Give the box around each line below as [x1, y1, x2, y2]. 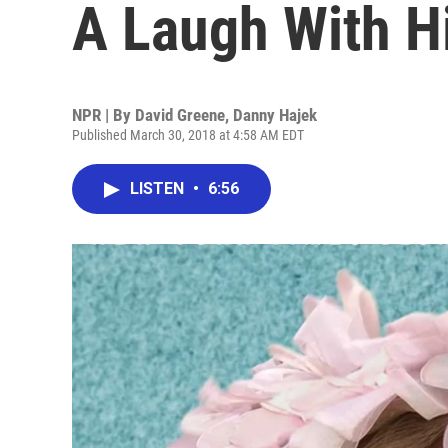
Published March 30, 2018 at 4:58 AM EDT [72, 127, 304, 143]
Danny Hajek [233, 105, 317, 125]
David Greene [135, 105, 225, 125]
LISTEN [130, 179, 188, 198]
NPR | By [72, 105, 135, 125]
